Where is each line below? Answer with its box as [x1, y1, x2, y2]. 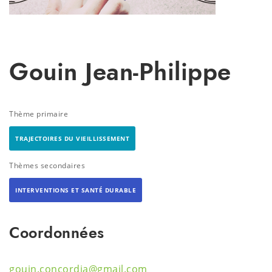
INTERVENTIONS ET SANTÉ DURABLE [15, 186, 136, 194]
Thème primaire [9, 109, 68, 119]
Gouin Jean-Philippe [9, 54, 231, 89]
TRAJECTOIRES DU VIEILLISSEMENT [15, 134, 129, 143]
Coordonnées [9, 222, 104, 243]
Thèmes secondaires [9, 160, 85, 171]
